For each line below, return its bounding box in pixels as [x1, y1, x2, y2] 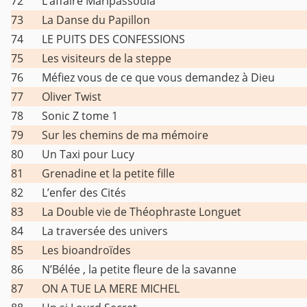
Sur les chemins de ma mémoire [42, 127, 208, 143]
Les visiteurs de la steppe [42, 51, 171, 66]
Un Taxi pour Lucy [42, 147, 134, 162]
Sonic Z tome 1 [42, 108, 118, 124]
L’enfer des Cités [42, 185, 126, 201]
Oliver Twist [42, 89, 101, 105]
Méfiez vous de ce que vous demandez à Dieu [42, 70, 275, 86]
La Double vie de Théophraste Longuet [42, 204, 241, 220]
